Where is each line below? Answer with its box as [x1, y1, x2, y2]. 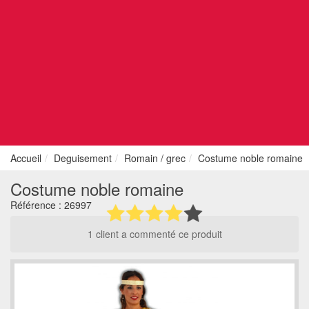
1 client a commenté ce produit [87, 227, 222, 241]
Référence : [10, 198, 64, 212]
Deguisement [54, 151, 112, 165]
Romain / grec [124, 151, 186, 165]
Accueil [10, 151, 41, 165]
